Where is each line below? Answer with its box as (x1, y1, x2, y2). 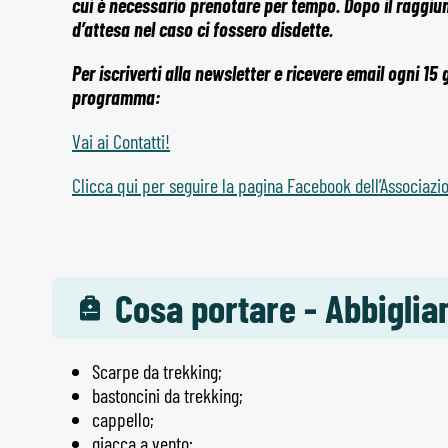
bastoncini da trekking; (92, 382, 243, 407)
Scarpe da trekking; (92, 358, 222, 383)
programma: (72, 85, 160, 110)
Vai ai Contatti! (72, 129, 170, 154)
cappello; (92, 406, 154, 431)
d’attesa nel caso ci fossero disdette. (72, 17, 333, 42)
